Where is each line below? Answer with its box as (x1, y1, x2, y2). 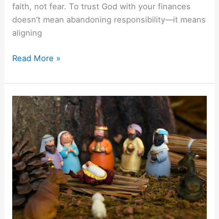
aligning (12, 28, 43, 38)
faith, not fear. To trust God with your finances (12, 1, 191, 12)
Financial (12, 110, 46, 120)
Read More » (12, 53, 61, 63)
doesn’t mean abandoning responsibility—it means (12, 15, 206, 25)
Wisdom (12, 123, 43, 133)
